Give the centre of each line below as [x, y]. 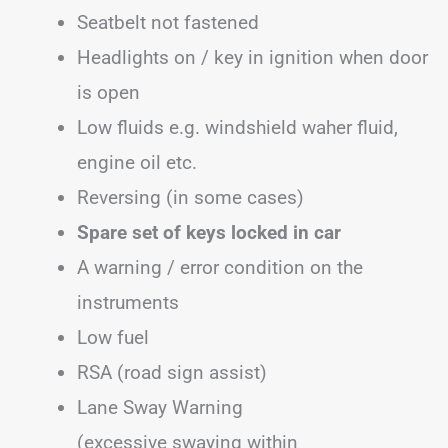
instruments [128, 302]
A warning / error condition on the [220, 267]
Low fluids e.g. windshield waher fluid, [237, 127]
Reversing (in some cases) [190, 197]
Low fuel [113, 337]
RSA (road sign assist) [172, 372]
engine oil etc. [137, 162]
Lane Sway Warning [160, 407]
